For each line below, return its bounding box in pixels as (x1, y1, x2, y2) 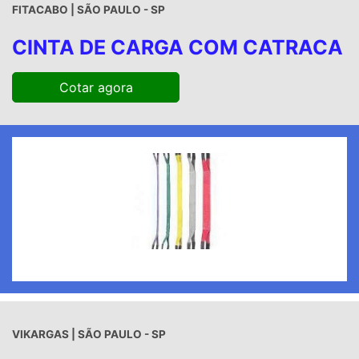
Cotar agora (58, 79, 133, 96)
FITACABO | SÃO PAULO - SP (12, 3, 165, 17)
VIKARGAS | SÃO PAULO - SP (12, 328, 166, 341)
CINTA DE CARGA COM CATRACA (12, 35, 343, 60)
